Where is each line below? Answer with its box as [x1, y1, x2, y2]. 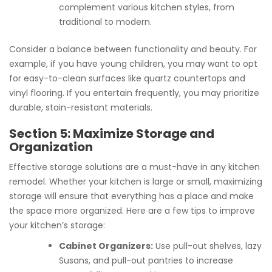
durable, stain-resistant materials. [9, 101, 152, 114]
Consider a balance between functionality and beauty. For [9, 43, 257, 55]
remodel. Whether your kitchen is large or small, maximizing [9, 175, 262, 188]
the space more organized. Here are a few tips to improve [9, 205, 255, 217]
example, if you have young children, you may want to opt [9, 58, 257, 70]
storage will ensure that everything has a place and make [9, 190, 254, 202]
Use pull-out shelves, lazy [153, 240, 262, 252]
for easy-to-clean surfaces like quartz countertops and [9, 72, 245, 84]
